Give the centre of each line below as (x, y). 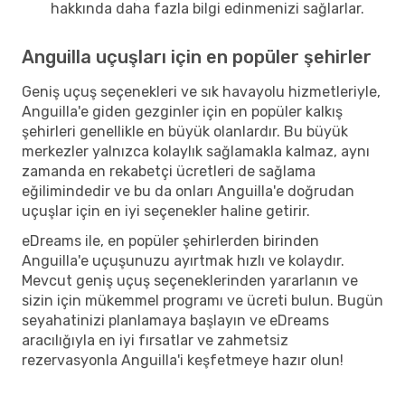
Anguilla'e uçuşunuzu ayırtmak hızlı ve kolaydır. (183, 260)
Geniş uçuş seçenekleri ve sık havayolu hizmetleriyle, (201, 91)
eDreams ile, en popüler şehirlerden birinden (170, 240)
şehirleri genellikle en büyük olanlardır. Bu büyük (185, 131)
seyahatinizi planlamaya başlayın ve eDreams (175, 320)
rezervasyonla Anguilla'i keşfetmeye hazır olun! (183, 360)
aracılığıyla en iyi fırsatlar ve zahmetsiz (155, 340)
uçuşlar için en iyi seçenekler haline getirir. (166, 211)
